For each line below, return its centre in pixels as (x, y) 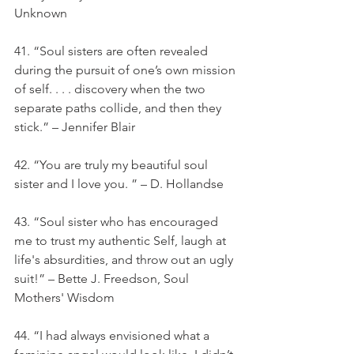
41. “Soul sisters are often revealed (113, 51)
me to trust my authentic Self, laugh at (122, 241)
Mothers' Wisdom (64, 298)
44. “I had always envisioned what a (113, 335)
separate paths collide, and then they (119, 108)
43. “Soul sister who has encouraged (118, 222)
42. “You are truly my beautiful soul (113, 165)
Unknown (41, 13)
